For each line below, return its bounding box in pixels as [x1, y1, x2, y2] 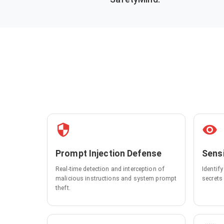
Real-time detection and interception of [55, 165, 165, 172]
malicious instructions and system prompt [55, 174, 177, 182]
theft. [55, 184, 70, 191]
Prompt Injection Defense [55, 148, 162, 158]
